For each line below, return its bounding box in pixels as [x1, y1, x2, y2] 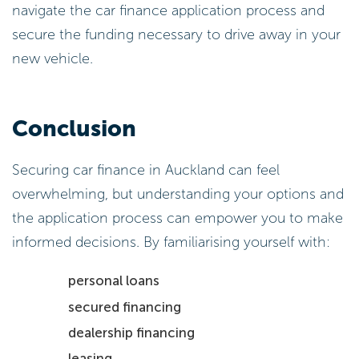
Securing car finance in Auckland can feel [12, 160, 280, 179]
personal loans [68, 272, 160, 289]
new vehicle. [12, 50, 93, 68]
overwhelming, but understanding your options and [12, 184, 344, 203]
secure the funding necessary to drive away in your [12, 26, 341, 44]
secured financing [68, 298, 182, 315]
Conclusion [12, 115, 136, 143]
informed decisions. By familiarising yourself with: [12, 232, 330, 251]
